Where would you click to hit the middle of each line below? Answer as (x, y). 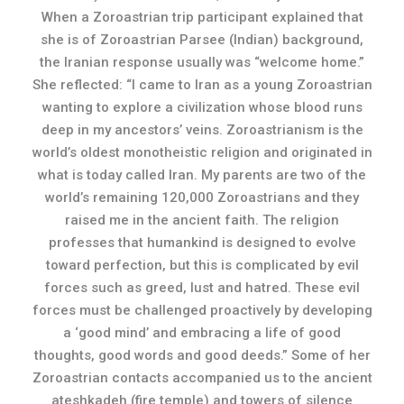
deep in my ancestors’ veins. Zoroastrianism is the (202, 130)
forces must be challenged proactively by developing (202, 310)
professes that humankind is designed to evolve (202, 243)
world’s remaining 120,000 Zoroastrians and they (202, 197)
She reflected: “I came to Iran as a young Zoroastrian (202, 85)
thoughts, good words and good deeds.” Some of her (202, 355)
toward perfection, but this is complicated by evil (202, 265)
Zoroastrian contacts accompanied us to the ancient (202, 378)
